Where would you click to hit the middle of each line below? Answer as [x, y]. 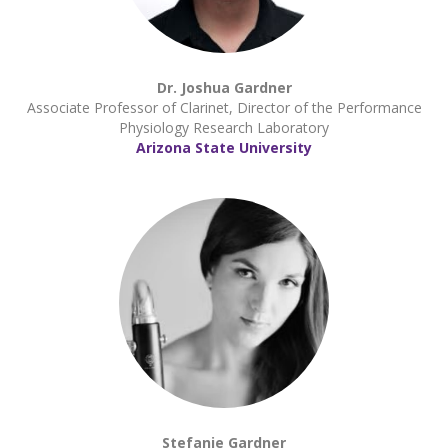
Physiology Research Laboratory [224, 127]
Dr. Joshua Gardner [224, 87]
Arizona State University [224, 147]
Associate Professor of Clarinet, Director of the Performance [224, 107]
